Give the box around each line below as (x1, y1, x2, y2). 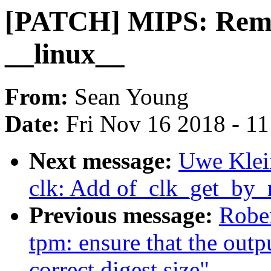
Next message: (29, 148, 178, 174)
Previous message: (29, 202, 219, 229)
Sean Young (74, 83, 189, 110)
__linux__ (5, 38, 125, 70)
